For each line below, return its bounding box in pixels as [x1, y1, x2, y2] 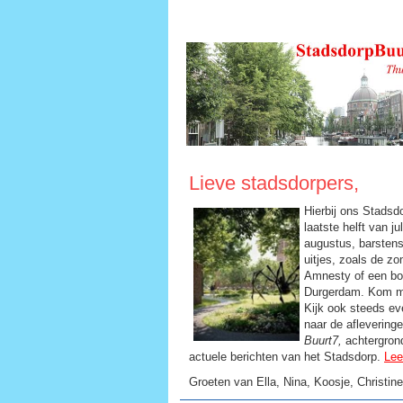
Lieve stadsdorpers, [189, 172, 359, 195]
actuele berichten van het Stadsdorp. [189, 350, 384, 364]
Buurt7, [304, 334, 342, 348]
